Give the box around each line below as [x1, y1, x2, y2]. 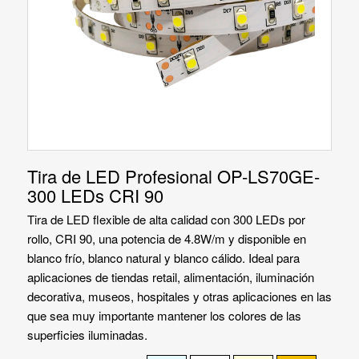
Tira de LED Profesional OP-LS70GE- [26, 163, 320, 188]
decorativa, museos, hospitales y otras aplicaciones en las [26, 288, 332, 305]
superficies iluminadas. [26, 326, 147, 344]
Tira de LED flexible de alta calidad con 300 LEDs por [26, 211, 305, 228]
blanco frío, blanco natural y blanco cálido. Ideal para [26, 249, 300, 267]
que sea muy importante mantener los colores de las [26, 307, 301, 325]
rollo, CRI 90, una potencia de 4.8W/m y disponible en [26, 230, 306, 248]
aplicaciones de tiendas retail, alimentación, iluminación [26, 268, 314, 286]
